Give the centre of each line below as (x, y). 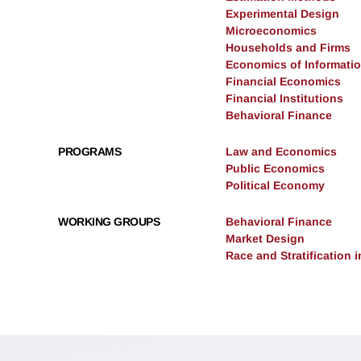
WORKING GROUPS (109, 222)
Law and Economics (281, 152)
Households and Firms (288, 48)
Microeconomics (271, 31)
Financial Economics (283, 82)
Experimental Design (282, 14)
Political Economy (275, 186)
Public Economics (275, 169)
